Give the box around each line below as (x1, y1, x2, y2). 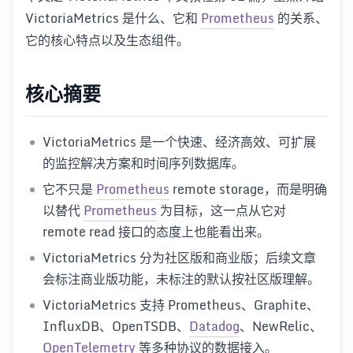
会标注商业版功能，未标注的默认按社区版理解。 (43, 269, 320, 290)
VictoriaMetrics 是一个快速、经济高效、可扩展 (43, 132, 316, 153)
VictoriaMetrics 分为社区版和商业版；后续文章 (43, 247, 316, 269)
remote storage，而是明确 (169, 179, 327, 200)
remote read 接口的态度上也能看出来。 (43, 221, 269, 243)
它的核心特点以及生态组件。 (25, 29, 189, 50)
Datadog (189, 316, 240, 337)
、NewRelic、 (240, 316, 322, 337)
